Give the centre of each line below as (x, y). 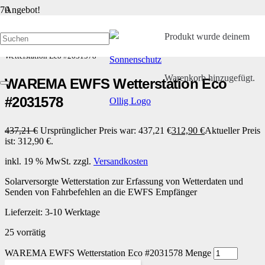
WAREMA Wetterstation (152, 43)
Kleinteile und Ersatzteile (66, 43)
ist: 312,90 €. (29, 141)
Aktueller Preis (232, 130)
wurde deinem (222, 36)
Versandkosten (121, 161)
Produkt (179, 36)
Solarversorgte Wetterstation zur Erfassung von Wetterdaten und (124, 181)
